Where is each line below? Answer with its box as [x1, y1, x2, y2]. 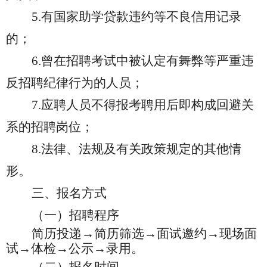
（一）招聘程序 [32, 208, 119, 222]
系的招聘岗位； [6, 120, 94, 134]
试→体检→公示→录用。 [6, 241, 144, 256]
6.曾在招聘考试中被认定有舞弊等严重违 [32, 54, 254, 68]
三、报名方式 [32, 186, 107, 200]
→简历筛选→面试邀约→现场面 [82, 226, 257, 241]
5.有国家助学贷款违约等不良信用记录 [32, 10, 241, 24]
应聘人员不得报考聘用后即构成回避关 [41, 98, 254, 112]
